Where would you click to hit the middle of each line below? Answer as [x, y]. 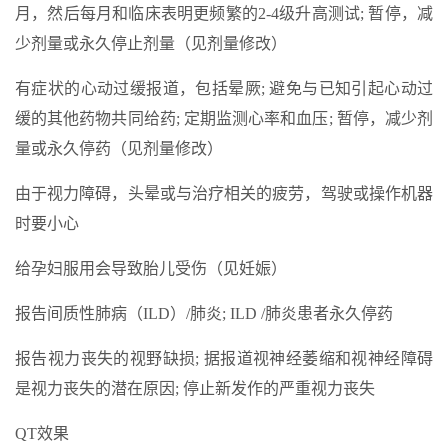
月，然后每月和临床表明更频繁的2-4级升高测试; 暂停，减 [224, 13]
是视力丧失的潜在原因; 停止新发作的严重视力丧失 [195, 388]
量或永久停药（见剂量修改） [119, 148]
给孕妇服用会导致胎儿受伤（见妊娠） [151, 268]
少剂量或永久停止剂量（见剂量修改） [151, 43]
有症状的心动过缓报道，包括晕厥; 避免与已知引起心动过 [224, 88]
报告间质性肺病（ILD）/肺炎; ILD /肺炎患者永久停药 [204, 313]
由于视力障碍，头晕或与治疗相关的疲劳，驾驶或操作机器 [224, 193]
